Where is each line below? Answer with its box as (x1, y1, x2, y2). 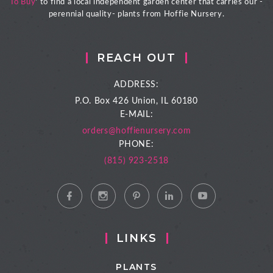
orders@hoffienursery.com (82, 126, 191, 135)
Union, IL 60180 (131, 96, 198, 105)
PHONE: (119, 140, 154, 149)
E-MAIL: (119, 110, 154, 119)
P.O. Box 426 (75, 96, 132, 105)
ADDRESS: (114, 80, 159, 89)
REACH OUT (96, 51, 177, 65)
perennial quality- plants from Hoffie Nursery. (48, 10, 225, 18)
